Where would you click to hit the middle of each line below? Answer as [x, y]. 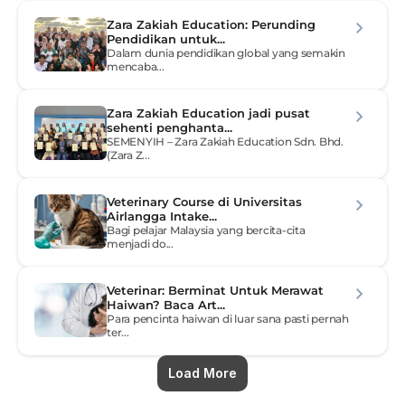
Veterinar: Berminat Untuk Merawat [215, 290]
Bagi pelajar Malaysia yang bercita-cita [206, 230]
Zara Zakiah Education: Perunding [211, 24]
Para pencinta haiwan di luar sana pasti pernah [228, 319]
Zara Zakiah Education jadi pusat [208, 113]
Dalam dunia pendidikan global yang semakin [226, 53]
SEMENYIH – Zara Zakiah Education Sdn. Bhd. [225, 141]
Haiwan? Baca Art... [166, 305]
